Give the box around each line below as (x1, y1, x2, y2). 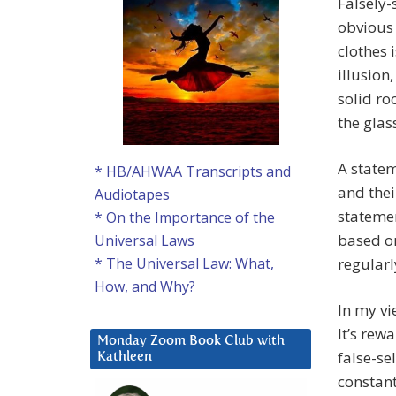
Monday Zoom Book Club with (97, 334, 285, 348)
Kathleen (97, 350, 152, 364)
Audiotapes (95, 185, 170, 205)
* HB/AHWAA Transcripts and (95, 162, 291, 182)
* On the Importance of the (95, 208, 275, 228)
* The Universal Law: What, (95, 254, 274, 274)
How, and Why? (95, 277, 195, 297)
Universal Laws (95, 231, 194, 251)
